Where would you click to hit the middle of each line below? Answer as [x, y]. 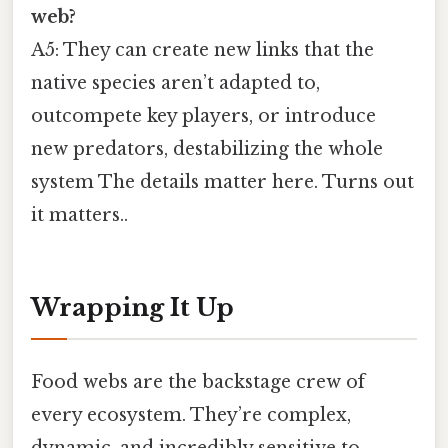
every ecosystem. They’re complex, [191, 415]
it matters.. [79, 215]
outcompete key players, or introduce [203, 116]
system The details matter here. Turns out [222, 182]
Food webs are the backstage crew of [198, 382]
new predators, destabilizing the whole [207, 149]
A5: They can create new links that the [202, 50]
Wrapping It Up [132, 307]
